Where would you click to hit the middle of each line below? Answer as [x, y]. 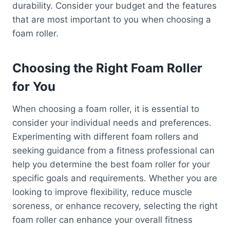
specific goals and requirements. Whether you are [115, 178]
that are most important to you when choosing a [112, 20]
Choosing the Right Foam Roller [107, 68]
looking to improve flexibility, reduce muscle [102, 192]
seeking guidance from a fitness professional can [113, 151]
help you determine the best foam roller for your [111, 165]
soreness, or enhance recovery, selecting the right [115, 206]
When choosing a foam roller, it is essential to [106, 109]
